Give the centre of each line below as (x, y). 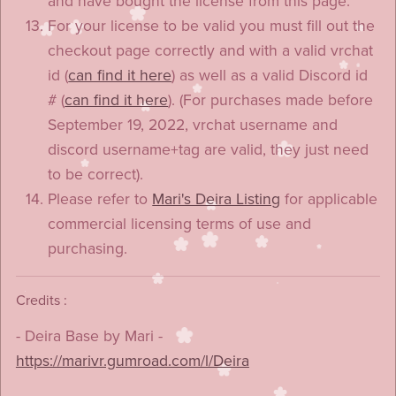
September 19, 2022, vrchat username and (193, 125)
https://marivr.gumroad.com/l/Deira (132, 361)
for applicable (329, 199)
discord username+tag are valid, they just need (209, 149)
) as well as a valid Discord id (270, 75)
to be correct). (96, 174)
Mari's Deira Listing (217, 199)
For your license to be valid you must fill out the (212, 26)
